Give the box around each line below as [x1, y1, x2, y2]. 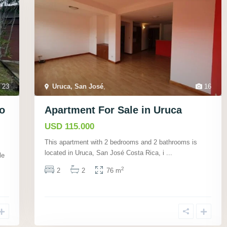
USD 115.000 [45, 122, 94, 132]
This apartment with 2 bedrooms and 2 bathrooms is [45, 138, 197, 146]
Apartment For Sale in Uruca [45, 104, 182, 116]
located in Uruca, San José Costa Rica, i [45, 149, 166, 157]
